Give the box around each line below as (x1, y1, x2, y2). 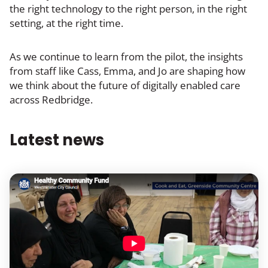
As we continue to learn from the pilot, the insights (10, 49, 243, 63)
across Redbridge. (10, 92, 93, 106)
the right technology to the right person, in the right (10, 1, 247, 16)
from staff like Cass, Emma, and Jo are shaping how (10, 63, 245, 78)
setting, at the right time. (10, 16, 123, 30)
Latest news (10, 129, 104, 151)
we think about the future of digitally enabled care (10, 78, 240, 92)
